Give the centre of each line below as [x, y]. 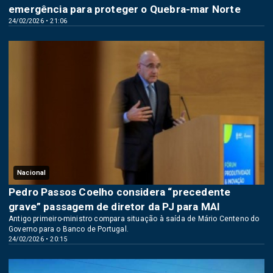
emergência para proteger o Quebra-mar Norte [125, 9]
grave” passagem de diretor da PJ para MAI [115, 206]
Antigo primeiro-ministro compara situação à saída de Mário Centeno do [134, 218]
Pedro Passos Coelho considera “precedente [120, 192]
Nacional [32, 172]
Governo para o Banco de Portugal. [69, 229]
